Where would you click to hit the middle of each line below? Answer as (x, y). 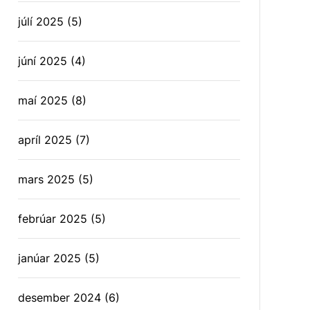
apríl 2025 (45, 140)
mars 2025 (47, 179)
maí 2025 (43, 100)
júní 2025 (43, 61)
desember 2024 (60, 298)
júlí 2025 (41, 21)
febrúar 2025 (53, 219)
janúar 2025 (50, 258)
